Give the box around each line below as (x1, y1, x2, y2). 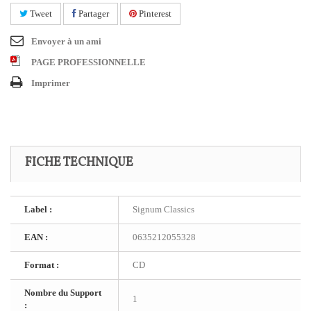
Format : (24, 260, 59, 270)
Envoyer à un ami (31, 36, 101, 47)
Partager (76, 8, 109, 19)
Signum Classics (133, 204, 194, 215)
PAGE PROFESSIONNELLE (31, 57, 146, 67)
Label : (24, 204, 52, 215)
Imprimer (31, 78, 70, 88)
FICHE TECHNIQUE (25, 154, 133, 171)
